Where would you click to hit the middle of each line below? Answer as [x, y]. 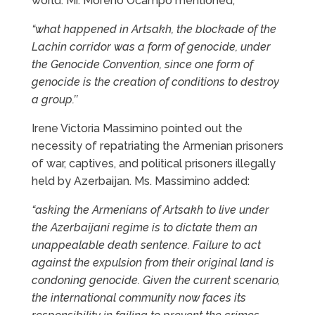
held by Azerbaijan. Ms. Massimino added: [140, 181]
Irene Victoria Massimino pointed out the [137, 129]
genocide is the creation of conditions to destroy [155, 82]
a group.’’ [54, 100]
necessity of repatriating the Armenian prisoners [157, 146]
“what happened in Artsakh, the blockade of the [154, 30]
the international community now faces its [139, 298]
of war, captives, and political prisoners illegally [153, 164]
